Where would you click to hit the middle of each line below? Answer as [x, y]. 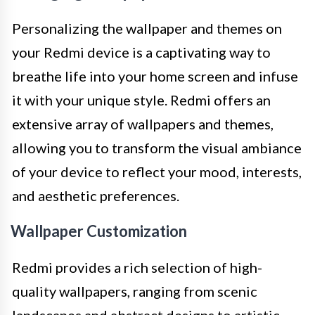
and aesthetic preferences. [96, 195]
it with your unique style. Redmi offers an [141, 99]
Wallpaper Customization [99, 231]
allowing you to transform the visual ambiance [157, 147]
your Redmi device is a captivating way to [141, 52]
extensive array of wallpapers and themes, [143, 123]
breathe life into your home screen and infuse [155, 76]
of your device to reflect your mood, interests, [157, 171]
